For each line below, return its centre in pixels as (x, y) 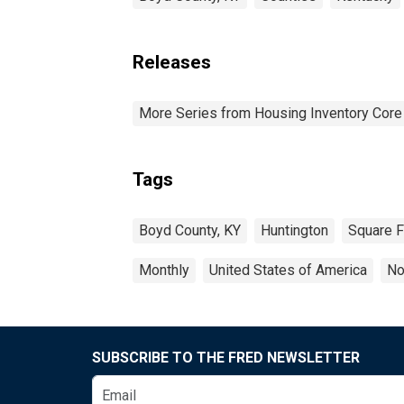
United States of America (288, 270)
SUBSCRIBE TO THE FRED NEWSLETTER (226, 357)
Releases (172, 62)
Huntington (294, 230)
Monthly (164, 270)
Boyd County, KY (190, 230)
